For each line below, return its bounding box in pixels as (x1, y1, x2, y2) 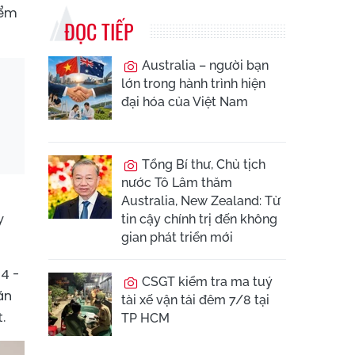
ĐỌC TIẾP (64, 16, 133, 47)
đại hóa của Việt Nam (121, 94, 248, 109)
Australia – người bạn (139, 58, 269, 73)
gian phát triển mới (121, 230, 233, 245)
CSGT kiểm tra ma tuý (139, 274, 273, 289)
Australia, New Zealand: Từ (121, 193, 281, 208)
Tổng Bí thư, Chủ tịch (139, 157, 265, 172)
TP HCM (121, 311, 170, 326)
